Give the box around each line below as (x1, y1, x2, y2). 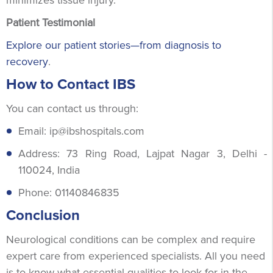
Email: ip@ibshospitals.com (18, 124, 144, 138)
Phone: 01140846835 (18, 185, 119, 199)
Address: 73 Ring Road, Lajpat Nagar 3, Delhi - (18, 146, 267, 160)
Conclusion (6, 206, 80, 224)
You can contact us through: (6, 101, 138, 115)
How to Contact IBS (6, 75, 135, 93)
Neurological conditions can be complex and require (6, 232, 255, 246)
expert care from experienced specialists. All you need (6, 249, 265, 263)
